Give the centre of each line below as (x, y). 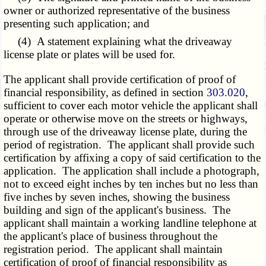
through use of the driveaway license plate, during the (126, 132)
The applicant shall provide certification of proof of (120, 80)
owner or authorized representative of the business (117, 11)
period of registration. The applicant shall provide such (129, 145)
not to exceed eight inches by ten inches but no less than (131, 184)
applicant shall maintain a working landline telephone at (130, 223)
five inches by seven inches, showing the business (117, 197)
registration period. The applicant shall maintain (113, 249)
